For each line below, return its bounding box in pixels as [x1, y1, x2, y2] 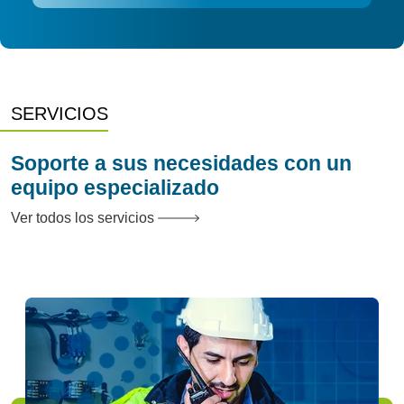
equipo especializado [11, 176, 219, 199]
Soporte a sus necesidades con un [11, 151, 352, 175]
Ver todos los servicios [11, 209, 158, 225]
